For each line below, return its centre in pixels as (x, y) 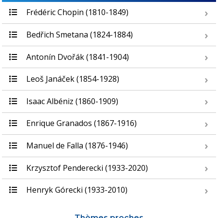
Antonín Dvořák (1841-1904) (77, 57)
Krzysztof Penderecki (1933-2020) (86, 168)
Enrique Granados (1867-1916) (81, 123)
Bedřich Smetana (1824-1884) (79, 35)
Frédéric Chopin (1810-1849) (76, 12)
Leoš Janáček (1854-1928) (72, 79)
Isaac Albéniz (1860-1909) (71, 101)
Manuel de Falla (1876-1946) (76, 145)
